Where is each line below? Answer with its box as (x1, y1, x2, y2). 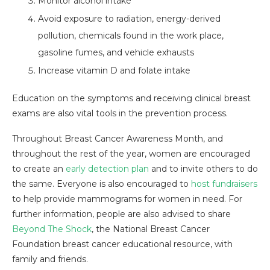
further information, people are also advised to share (12, 209, 231, 220)
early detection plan (66, 163, 149, 175)
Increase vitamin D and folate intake (38, 65, 190, 77)
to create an (12, 163, 66, 175)
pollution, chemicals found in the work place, (38, 30, 224, 42)
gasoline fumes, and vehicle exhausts (38, 47, 194, 58)
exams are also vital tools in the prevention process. (12, 108, 228, 119)
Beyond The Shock (12, 224, 92, 235)
